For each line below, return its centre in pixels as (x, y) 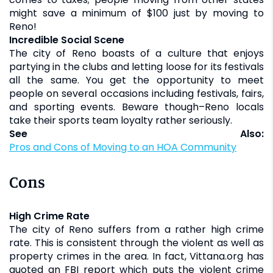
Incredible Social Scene (67, 40)
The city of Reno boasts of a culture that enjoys (136, 53)
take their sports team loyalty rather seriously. (121, 120)
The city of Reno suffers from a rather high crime (136, 229)
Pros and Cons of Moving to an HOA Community (126, 147)
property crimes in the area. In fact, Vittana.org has (136, 256)
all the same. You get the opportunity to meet (136, 80)
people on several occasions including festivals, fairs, (136, 93)
